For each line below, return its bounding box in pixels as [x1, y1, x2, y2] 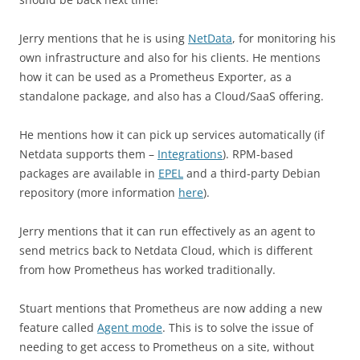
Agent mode [97, 320, 162, 335]
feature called [19, 320, 97, 335]
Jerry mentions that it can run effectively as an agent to [19, 223, 315, 239]
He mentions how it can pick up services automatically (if [19, 127, 325, 142]
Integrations [157, 146, 223, 162]
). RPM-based [223, 146, 293, 162]
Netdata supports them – [19, 146, 157, 162]
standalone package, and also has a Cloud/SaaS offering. [19, 88, 324, 104]
